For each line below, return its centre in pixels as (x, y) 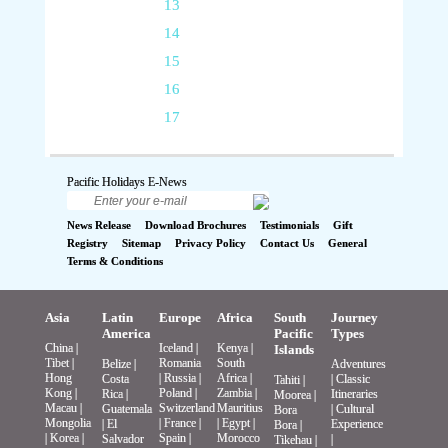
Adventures (359, 364)
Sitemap (142, 243)
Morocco (238, 438)
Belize (117, 364)
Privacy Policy (211, 243)
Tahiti (287, 380)
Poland (176, 393)
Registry (88, 243)
